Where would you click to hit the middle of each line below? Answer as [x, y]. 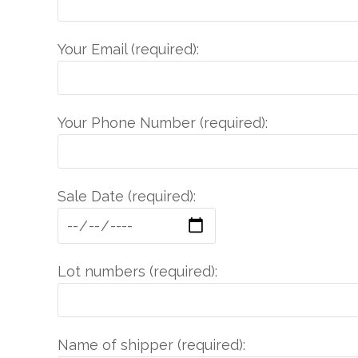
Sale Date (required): [127, 196]
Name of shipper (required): [151, 345]
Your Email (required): [128, 49]
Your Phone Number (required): [163, 123]
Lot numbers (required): [137, 271]
